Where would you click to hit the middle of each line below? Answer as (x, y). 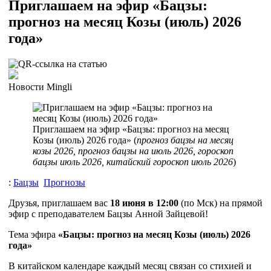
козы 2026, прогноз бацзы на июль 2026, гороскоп (133, 151)
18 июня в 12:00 (144, 203)
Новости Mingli (40, 87)
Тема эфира (33, 234)
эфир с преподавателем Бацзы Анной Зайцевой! (108, 214)
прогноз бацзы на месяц (185, 140)
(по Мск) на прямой (220, 203)
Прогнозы (64, 182)
